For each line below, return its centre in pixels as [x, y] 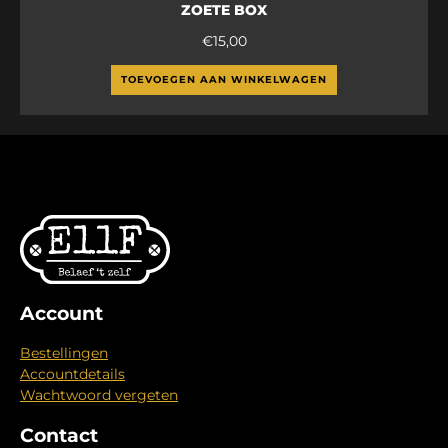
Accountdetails [72, 374]
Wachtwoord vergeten [99, 395]
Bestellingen [64, 353]
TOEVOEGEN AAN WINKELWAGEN [224, 79]
